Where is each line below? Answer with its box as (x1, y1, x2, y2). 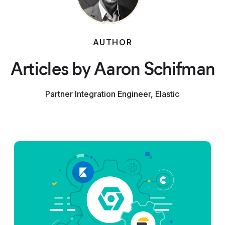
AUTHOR (92, 37, 133, 47)
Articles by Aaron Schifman (10, 57, 215, 79)
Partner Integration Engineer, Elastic (45, 89, 180, 99)
